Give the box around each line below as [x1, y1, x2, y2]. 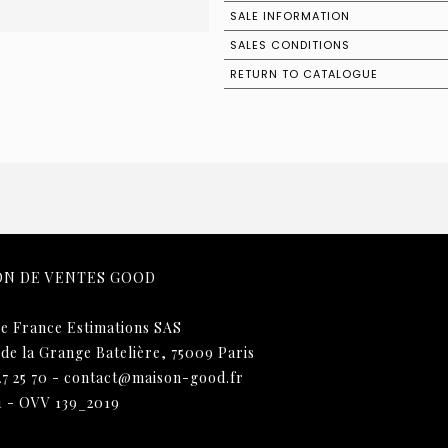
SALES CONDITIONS [230, 36, 350, 53]
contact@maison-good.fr [64, 367, 244, 387]
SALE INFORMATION [230, 7, 350, 24]
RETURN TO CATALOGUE [230, 65, 378, 82]
